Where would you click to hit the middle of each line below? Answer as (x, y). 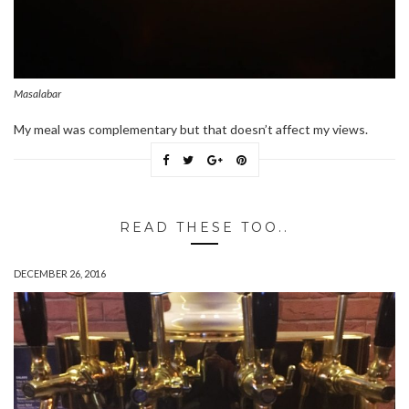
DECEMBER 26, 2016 (60, 273)
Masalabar (37, 93)
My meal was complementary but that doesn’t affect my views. (191, 129)
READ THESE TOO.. (204, 227)
